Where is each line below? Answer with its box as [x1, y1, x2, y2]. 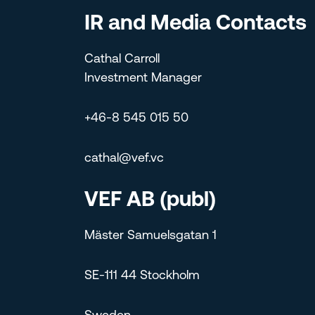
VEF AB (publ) [84, 190, 216, 212]
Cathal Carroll [84, 53, 160, 67]
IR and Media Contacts [84, 13, 307, 36]
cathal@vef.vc [84, 152, 164, 166]
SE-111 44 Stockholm [84, 269, 200, 283]
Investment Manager [84, 72, 202, 86]
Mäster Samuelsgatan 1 [84, 229, 217, 243]
